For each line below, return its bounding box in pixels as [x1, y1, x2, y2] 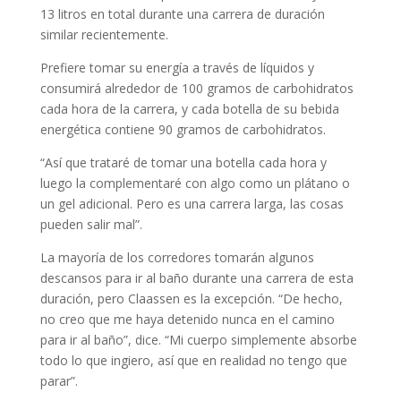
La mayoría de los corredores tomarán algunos [39, 249, 314, 266]
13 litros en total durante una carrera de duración [39, 5, 325, 22]
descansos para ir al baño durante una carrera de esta [39, 269, 354, 286]
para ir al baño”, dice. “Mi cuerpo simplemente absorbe [39, 331, 357, 348]
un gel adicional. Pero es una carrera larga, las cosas [39, 195, 344, 212]
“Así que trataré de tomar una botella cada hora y [39, 154, 327, 171]
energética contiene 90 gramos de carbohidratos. [39, 121, 326, 138]
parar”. [39, 372, 78, 389]
